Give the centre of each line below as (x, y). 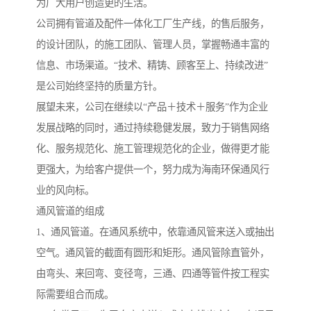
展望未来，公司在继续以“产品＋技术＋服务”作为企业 (152, 107)
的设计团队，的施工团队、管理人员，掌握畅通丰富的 (153, 45)
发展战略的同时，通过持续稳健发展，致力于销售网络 (153, 128)
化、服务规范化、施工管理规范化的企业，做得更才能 (153, 149)
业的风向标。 (65, 191)
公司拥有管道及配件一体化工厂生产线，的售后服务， (153, 24)
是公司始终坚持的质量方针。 (99, 86)
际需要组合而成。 (75, 295)
